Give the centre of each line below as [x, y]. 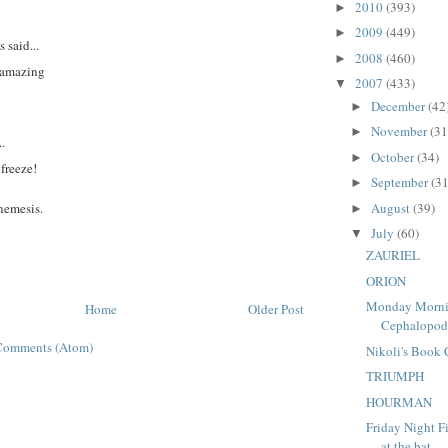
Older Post [276, 308]
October [393, 156]
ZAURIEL [393, 255]
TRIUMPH [395, 376]
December [399, 105]
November [400, 131]
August [391, 207]
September [400, 182]
